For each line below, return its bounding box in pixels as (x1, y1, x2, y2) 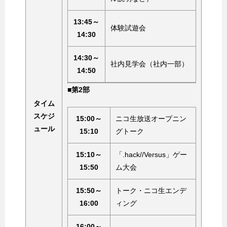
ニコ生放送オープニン (116, 114, 186, 123)
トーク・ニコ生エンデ (116, 186, 186, 195)
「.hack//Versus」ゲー (116, 150, 187, 159)
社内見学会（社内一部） (110, 59, 188, 68)
